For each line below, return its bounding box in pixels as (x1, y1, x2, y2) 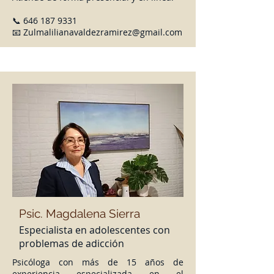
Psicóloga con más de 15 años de (12, 256, 183, 268)
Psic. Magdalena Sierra (19, 207, 140, 220)
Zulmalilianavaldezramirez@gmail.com (23, 26, 182, 38)
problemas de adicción (19, 237, 124, 250)
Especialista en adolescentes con (19, 223, 170, 237)
